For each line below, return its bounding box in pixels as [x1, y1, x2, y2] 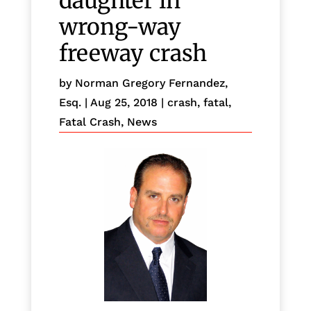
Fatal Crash [58, 115, 121, 128]
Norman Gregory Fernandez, [74, 76, 228, 90]
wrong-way [58, 13, 181, 41]
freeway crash [58, 40, 207, 67]
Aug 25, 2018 [90, 96, 158, 109]
